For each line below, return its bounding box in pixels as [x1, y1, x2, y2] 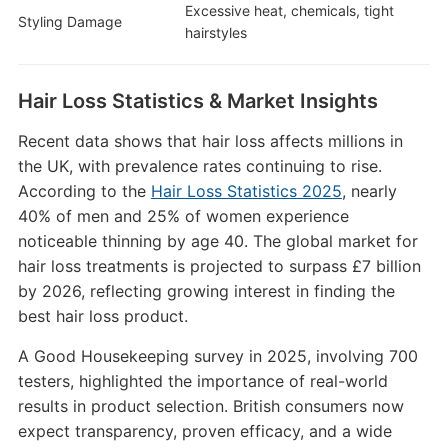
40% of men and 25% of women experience [17, 205, 349, 226]
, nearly [341, 180, 397, 201]
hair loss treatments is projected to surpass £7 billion [17, 255, 421, 276]
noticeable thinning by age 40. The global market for [17, 230, 418, 251]
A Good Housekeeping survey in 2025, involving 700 [17, 345, 418, 366]
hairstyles [184, 23, 247, 41]
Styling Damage [17, 12, 122, 30]
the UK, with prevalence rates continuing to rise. [17, 155, 382, 176]
